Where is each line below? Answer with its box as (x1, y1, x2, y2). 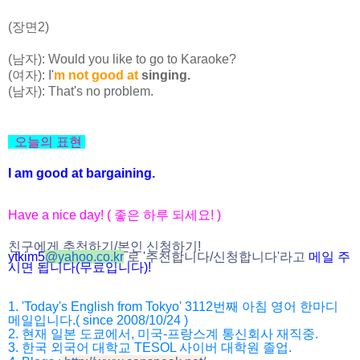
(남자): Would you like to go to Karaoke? (8, 51, 236, 66)
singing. (141, 67, 190, 82)
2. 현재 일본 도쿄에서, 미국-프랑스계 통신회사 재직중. (8, 326, 318, 341)
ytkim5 (8, 249, 45, 264)
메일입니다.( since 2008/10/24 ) (8, 313, 188, 327)
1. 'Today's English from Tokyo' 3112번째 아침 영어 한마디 (8, 299, 338, 313)
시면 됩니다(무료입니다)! (8, 260, 151, 274)
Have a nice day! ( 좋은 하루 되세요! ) (8, 207, 221, 222)
